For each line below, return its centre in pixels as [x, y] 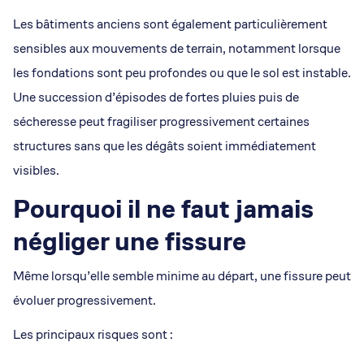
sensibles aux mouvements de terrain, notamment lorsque [177, 49]
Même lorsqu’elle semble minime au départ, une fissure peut [182, 276]
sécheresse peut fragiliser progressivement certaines [161, 122]
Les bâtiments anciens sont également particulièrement [170, 24]
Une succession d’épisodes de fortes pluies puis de [156, 97]
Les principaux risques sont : [93, 335]
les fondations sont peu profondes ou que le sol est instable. [182, 73]
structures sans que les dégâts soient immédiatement [165, 146]
